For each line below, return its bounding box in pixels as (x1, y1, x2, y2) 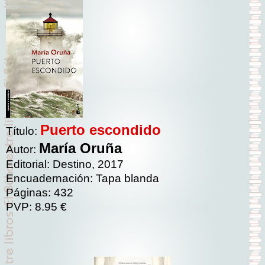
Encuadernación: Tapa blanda (6, 172, 159, 185)
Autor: (6, 143, 39, 156)
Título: (6, 125, 40, 138)
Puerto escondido (40, 122, 161, 138)
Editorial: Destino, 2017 (6, 158, 124, 171)
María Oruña (39, 140, 122, 157)
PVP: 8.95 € (6, 201, 67, 214)
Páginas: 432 (6, 186, 73, 199)
